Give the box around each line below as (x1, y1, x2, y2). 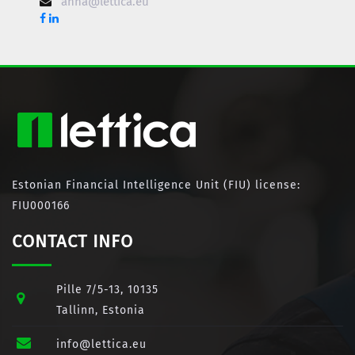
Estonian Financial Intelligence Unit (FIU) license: (12, 178, 300, 192)
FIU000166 (12, 199, 70, 212)
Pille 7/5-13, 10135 (56, 283, 158, 296)
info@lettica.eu (56, 338, 147, 351)
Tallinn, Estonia (56, 303, 145, 317)
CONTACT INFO (12, 231, 133, 252)
